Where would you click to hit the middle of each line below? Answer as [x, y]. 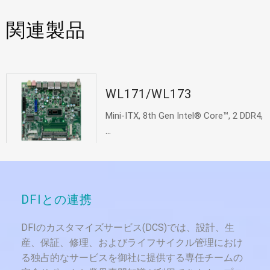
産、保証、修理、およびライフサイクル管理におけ [132, 243]
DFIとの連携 [57, 200]
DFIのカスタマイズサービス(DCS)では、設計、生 [128, 228]
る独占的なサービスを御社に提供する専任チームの [132, 258]
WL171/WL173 [148, 94]
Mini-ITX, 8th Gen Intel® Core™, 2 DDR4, [184, 116]
